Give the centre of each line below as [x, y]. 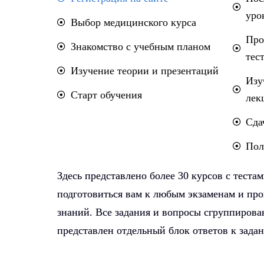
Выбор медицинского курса [133, 22]
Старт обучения [106, 95]
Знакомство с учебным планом [140, 46]
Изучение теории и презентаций [144, 70]
